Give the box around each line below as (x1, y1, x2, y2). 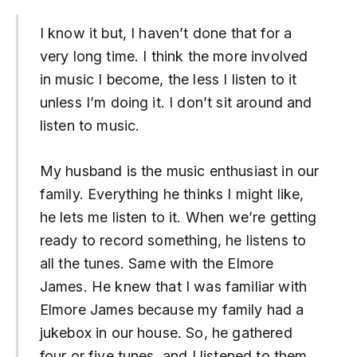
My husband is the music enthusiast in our (39, 162, 320, 179)
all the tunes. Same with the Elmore (39, 254, 274, 272)
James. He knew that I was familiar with (39, 277, 307, 295)
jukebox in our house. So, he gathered (39, 324, 292, 341)
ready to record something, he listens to (39, 231, 307, 249)
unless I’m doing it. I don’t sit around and (39, 94, 312, 112)
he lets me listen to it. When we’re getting (39, 208, 317, 226)
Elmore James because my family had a (39, 300, 304, 318)
